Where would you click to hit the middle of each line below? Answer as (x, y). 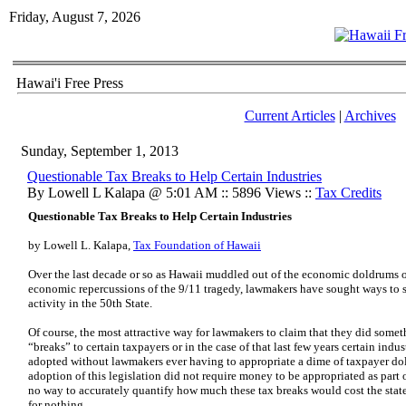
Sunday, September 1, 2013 (100, 151)
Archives (370, 116)
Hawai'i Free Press (70, 83)
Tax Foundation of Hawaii (197, 245)
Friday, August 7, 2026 (75, 17)
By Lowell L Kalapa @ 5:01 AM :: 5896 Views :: (171, 193)
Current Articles (290, 116)
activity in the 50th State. (90, 303)
